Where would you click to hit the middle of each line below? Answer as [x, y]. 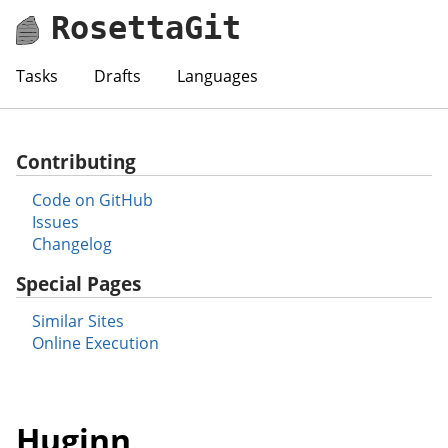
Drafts [117, 75]
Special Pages [78, 283]
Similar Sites [78, 321]
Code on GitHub [92, 199]
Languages [217, 75]
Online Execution [95, 343]
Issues [55, 221]
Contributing [76, 161]
